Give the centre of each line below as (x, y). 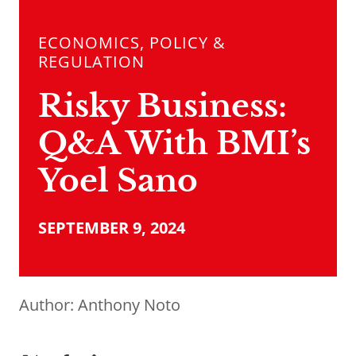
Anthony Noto (129, 305)
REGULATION (91, 62)
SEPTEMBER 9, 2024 (112, 228)
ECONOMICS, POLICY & (132, 43)
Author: (48, 305)
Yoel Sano (118, 181)
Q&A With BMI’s (174, 144)
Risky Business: (163, 106)
